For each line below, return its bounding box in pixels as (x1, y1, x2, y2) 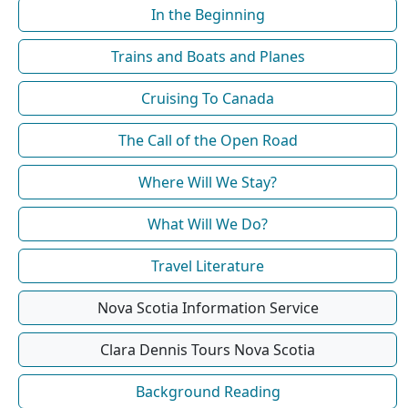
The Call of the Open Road (117, 129, 298, 150)
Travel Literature (151, 255, 264, 276)
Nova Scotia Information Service (97, 297, 319, 318)
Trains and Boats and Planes (110, 46, 305, 66)
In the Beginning (150, 4, 265, 25)
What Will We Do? (148, 213, 268, 234)
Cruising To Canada (141, 87, 274, 108)
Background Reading (135, 381, 280, 402)
